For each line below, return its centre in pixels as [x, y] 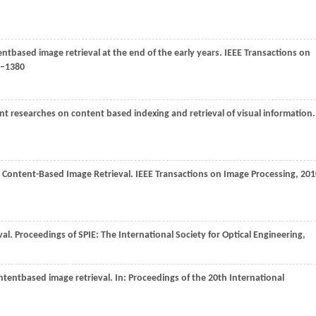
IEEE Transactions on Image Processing [215, 175]
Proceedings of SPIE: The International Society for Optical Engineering [159, 235]
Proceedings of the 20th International [206, 278]
